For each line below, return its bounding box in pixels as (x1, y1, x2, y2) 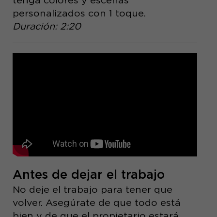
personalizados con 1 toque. (12, 7, 146, 19)
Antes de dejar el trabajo (12, 167, 165, 182)
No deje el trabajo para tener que (12, 184, 172, 196)
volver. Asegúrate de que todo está (12, 197, 181, 209)
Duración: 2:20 (12, 20, 81, 32)
